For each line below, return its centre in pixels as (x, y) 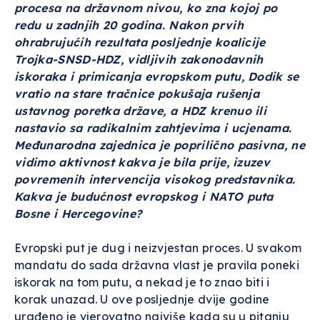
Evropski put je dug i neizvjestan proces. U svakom (158, 248)
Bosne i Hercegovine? (78, 214)
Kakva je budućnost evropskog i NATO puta (144, 196)
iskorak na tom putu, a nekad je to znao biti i (142, 282)
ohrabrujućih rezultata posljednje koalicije (140, 42)
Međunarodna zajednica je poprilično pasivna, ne (160, 145)
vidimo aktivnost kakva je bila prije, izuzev (142, 162)
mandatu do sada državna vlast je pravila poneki (157, 265)
